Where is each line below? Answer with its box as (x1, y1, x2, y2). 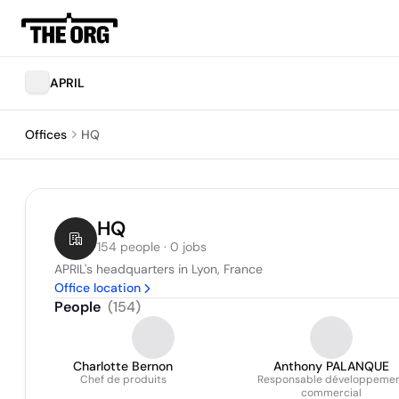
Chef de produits (79, 372, 167, 387)
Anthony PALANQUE (273, 358, 389, 374)
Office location (54, 280, 141, 296)
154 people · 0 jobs (97, 239, 207, 255)
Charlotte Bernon (73, 358, 173, 374)
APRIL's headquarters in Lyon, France (54, 261, 263, 277)
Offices (25, 126, 67, 142)
